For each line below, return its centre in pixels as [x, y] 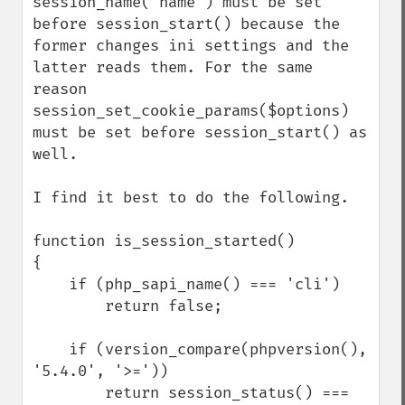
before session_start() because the [186, 24]
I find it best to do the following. [191, 198]
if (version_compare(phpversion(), [51, 349]
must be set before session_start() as [200, 132]
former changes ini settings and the [191, 46]
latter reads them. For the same [173, 67]
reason [60, 89]
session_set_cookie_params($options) [191, 111]
